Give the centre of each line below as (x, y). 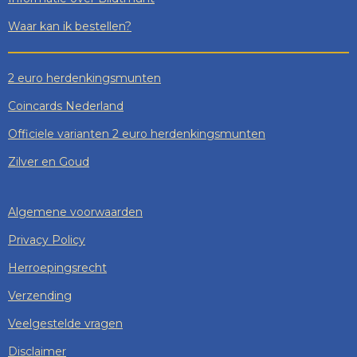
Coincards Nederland (66, 106)
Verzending (40, 295)
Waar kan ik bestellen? (70, 26)
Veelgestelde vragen (65, 323)
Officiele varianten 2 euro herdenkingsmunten (137, 133)
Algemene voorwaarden (75, 212)
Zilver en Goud (49, 161)
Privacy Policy (47, 239)
